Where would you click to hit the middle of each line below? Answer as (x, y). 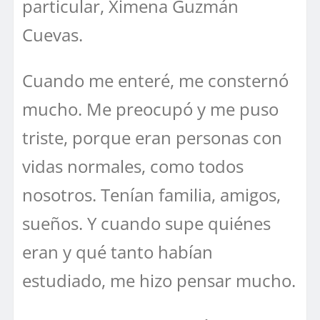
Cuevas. (52, 34)
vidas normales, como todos (133, 166)
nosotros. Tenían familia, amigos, (151, 194)
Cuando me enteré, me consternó (155, 80)
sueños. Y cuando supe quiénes (146, 223)
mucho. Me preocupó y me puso (150, 109)
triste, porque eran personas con (152, 137)
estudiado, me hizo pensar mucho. (159, 280)
